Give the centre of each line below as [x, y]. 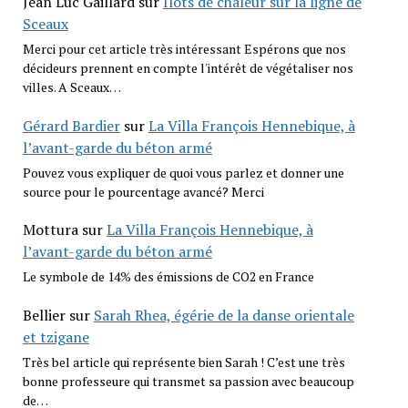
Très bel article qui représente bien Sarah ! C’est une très [184, 362]
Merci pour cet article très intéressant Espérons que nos [184, 49]
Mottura [50, 230]
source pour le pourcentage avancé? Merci [143, 191]
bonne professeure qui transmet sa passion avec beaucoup [188, 382]
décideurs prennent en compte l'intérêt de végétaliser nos [188, 68]
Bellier [44, 315]
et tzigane [56, 337]
